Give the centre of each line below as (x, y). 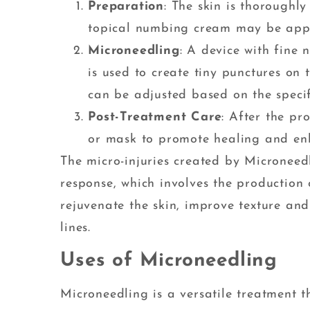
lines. (75, 228)
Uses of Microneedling (169, 261)
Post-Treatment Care (155, 118)
